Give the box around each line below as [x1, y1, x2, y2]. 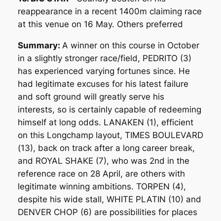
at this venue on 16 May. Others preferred [17, 19, 183, 30]
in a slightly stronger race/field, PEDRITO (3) [17, 53, 191, 64]
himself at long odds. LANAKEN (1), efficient [17, 117, 193, 128]
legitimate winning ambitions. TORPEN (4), [17, 182, 186, 192]
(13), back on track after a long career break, [17, 143, 195, 153]
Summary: [17, 40, 62, 51]
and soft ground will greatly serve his [17, 92, 164, 102]
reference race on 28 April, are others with [17, 169, 185, 179]
